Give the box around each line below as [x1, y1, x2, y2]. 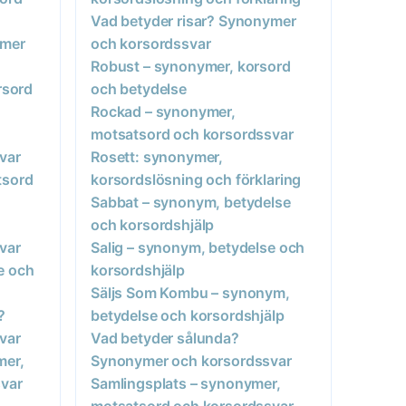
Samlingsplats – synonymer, [91, 373, 281, 392]
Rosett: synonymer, [91, 147, 224, 166]
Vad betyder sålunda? [91, 328, 239, 347]
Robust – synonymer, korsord [91, 56, 291, 75]
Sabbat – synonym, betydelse [91, 192, 291, 211]
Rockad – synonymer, [91, 101, 236, 121]
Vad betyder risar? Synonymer [91, 11, 296, 30]
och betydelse [91, 79, 187, 98]
